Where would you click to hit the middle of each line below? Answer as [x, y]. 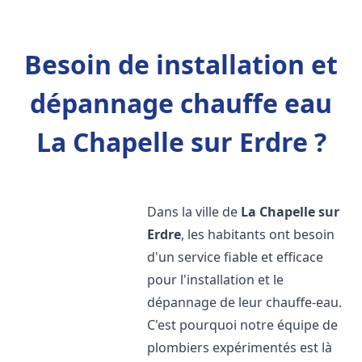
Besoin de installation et [181, 64]
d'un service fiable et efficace [236, 257]
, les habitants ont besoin [258, 234]
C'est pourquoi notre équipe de [243, 325]
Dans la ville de [194, 212]
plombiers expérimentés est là [240, 347]
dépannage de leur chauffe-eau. [245, 302]
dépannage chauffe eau [181, 103]
